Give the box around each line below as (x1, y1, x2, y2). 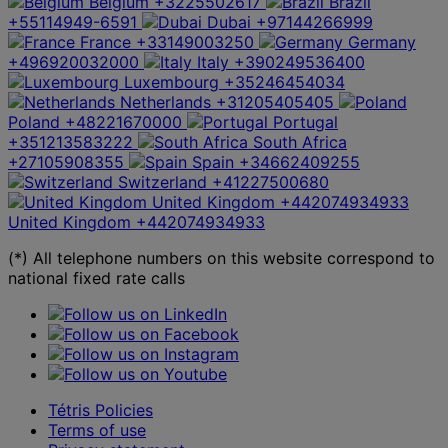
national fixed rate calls (8, 267, 185, 288)
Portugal (273, 111, 338, 132)
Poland (8, 111, 60, 132)
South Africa (253, 131, 347, 152)
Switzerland (118, 171, 207, 192)
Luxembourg (124, 71, 219, 92)
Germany (348, 31, 416, 52)
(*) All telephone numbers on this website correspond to (8, 247, 435, 268)
